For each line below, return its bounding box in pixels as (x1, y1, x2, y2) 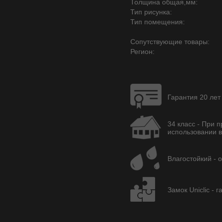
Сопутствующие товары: (130, 38, 210, 46)
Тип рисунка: (130, 8, 172, 16)
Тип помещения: (130, 18, 185, 26)
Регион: (130, 48, 155, 55)
